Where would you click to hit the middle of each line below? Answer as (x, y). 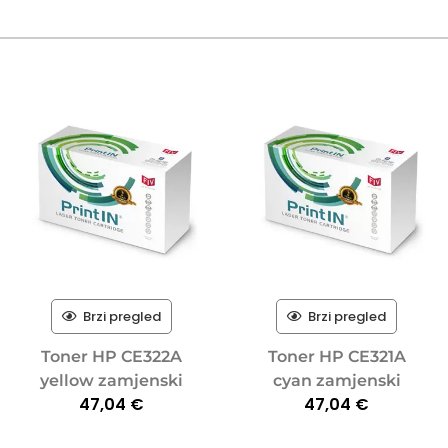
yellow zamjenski (111, 380)
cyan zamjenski (336, 380)
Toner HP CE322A (111, 356)
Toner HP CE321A (336, 356)
